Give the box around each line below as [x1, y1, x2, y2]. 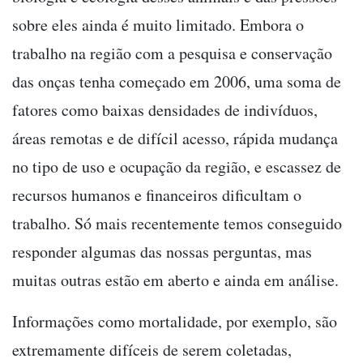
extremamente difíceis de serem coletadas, [12, 338, 292, 361]
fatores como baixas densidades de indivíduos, [12, 98, 318, 121]
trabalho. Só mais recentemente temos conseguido [12, 211, 342, 234]
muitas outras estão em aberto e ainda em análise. [12, 268, 339, 291]
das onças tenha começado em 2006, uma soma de [12, 70, 341, 92]
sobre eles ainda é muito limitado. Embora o [12, 13, 304, 36]
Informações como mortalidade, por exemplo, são [12, 310, 337, 332]
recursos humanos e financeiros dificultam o [12, 183, 301, 206]
